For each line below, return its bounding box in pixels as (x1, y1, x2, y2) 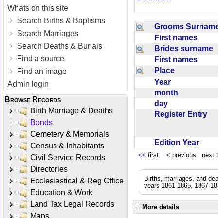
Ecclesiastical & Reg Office (30, 176, 124, 185)
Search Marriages (15, 29, 79, 37)
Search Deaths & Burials (15, 41, 103, 50)
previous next (170, 151, 216, 159)
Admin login (7, 79, 49, 88)
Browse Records (4, 95, 61, 104)
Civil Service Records (30, 153, 105, 162)
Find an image (15, 67, 67, 75)
